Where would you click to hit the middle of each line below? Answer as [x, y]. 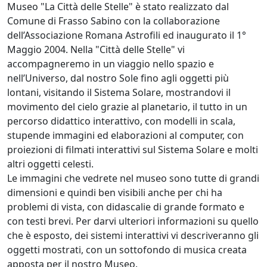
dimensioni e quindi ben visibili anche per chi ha [115, 193]
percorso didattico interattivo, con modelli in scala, [121, 121]
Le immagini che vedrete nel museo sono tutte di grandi [133, 178]
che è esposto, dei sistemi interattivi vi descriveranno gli [133, 235]
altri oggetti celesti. [50, 164]
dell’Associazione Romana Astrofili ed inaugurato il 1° [127, 35]
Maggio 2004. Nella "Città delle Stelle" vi [96, 49]
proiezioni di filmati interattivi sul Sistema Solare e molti [133, 150]
